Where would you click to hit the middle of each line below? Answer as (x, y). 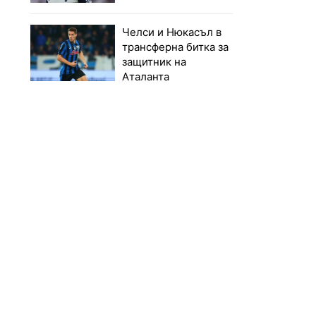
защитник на (154, 62)
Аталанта (146, 77)
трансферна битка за (176, 47)
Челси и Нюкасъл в (172, 32)
